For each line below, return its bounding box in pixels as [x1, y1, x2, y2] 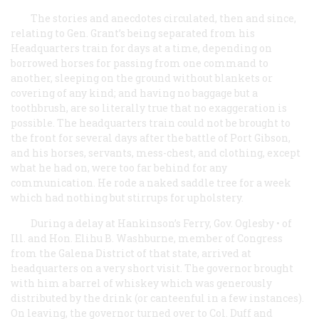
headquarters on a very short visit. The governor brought [11, 261, 293, 275]
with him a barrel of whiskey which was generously [11, 276, 272, 290]
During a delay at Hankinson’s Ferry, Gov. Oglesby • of [31, 216, 292, 230]
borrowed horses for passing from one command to [11, 56, 268, 70]
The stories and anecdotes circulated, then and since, [31, 11, 296, 25]
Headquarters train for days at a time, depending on [11, 41, 272, 55]
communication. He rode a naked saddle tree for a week [11, 175, 291, 189]
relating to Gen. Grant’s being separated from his [11, 26, 255, 40]
